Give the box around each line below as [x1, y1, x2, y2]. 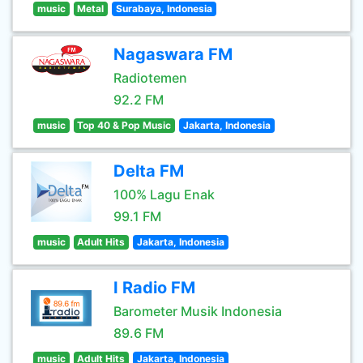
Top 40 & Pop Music [77, 119, 172, 131]
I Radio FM [113, 278, 195, 297]
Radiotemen [113, 70, 187, 86]
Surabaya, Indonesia [115, 2, 212, 15]
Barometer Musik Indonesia [113, 303, 282, 319]
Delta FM [113, 161, 184, 181]
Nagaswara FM [113, 45, 233, 64]
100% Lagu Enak [113, 186, 215, 203]
